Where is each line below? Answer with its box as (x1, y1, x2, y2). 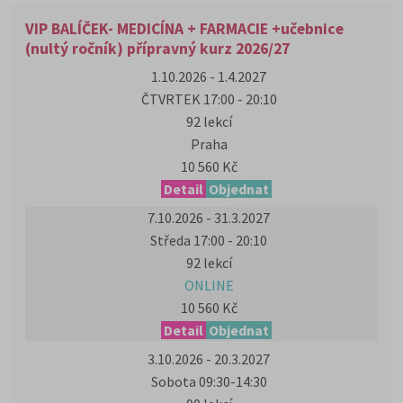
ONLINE (184, 276, 234, 294)
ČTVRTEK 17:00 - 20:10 (140, 90, 277, 108)
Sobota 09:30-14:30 (150, 372, 267, 390)
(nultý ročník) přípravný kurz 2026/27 (25, 39, 290, 58)
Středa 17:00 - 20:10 (150, 231, 267, 249)
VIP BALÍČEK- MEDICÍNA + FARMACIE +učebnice (25, 19, 344, 39)
